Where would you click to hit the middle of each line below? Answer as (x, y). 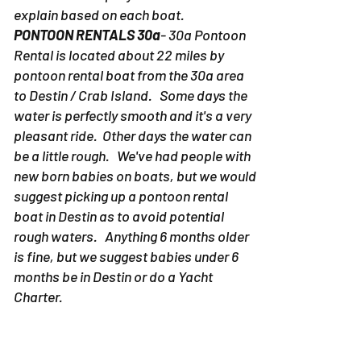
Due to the (220, 337)
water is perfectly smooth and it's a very (133, 116)
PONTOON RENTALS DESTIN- (101, 337)
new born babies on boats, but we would (135, 176)
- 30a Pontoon (203, 35)
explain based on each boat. (99, 15)
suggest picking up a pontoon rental (121, 196)
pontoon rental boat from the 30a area (129, 75)
